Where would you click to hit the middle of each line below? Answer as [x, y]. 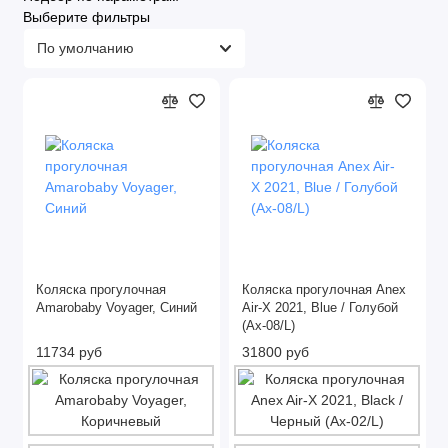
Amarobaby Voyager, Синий [116, 307]
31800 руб [275, 351]
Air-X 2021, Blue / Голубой [320, 307]
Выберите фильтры [86, 17]
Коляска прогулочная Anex [324, 289]
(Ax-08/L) [268, 325]
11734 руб [69, 351]
